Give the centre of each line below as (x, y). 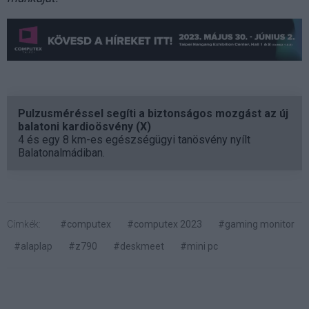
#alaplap (33, 247)
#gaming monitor (256, 225)
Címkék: (24, 225)
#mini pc (199, 247)
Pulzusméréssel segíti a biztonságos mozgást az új (153, 114)
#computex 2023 (165, 225)
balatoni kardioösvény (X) (84, 127)
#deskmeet (139, 247)
